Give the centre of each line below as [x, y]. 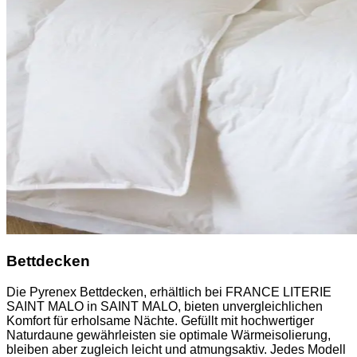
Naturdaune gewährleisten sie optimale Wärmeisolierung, [169, 335]
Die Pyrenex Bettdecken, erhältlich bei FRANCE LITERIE [169, 292]
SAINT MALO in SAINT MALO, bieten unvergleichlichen [165, 306]
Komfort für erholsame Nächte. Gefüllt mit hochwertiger [160, 320]
